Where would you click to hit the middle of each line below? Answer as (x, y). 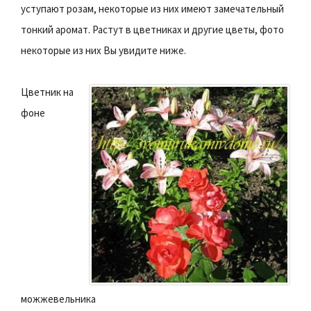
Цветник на (47, 92)
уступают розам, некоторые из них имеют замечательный (152, 8)
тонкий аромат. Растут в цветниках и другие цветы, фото (152, 29)
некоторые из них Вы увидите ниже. (103, 50)
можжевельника (58, 299)
